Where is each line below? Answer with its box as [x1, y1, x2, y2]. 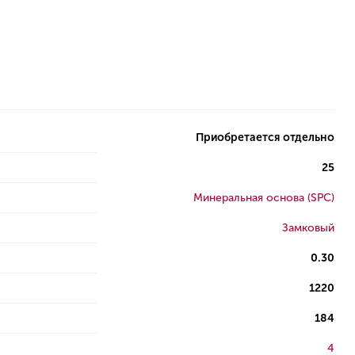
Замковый [282, 221, 334, 235]
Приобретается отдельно [196, 131, 334, 144]
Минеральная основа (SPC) [193, 191, 334, 204]
